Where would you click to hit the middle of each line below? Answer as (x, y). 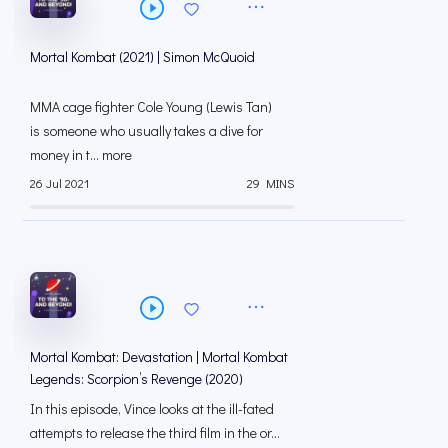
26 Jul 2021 (59, 182)
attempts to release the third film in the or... (155, 433)
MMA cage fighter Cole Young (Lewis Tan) (151, 107)
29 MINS (270, 182)
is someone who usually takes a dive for (146, 131)
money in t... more (81, 155)
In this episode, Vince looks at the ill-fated (152, 409)
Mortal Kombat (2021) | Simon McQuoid (142, 57)
